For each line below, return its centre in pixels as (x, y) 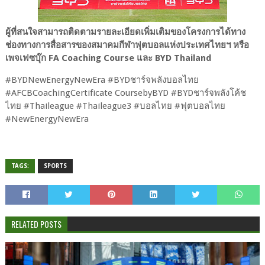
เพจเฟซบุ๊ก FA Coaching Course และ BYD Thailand (109, 58)
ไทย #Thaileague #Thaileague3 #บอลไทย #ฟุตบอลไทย (115, 106)
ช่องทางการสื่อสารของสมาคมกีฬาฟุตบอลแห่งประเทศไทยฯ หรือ (127, 45)
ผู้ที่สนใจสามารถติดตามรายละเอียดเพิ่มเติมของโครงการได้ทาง (125, 32)
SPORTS (55, 166)
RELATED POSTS (36, 224)
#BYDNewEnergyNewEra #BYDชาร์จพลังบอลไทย (102, 80)
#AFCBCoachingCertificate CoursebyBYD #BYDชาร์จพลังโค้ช (125, 93)
